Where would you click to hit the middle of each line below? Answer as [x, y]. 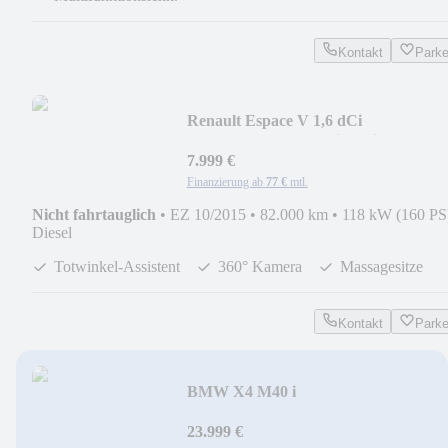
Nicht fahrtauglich [94, 214]
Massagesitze [381, 266]
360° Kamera [260, 266]
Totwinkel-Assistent [117, 266]
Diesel [52, 232]
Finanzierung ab [224, 181]
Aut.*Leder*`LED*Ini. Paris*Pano [306, 140]
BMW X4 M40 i [241, 391]
